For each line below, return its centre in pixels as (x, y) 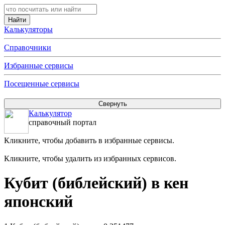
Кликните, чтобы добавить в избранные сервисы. (89, 140)
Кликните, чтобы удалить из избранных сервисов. (90, 158)
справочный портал (63, 122)
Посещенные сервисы (42, 84)
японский (38, 202)
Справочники (28, 47)
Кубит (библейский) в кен (96, 183)
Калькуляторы (28, 29)
